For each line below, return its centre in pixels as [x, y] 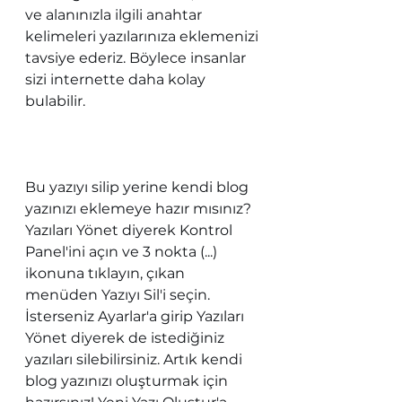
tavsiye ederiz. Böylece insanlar [137, 57]
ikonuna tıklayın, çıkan [107, 273]
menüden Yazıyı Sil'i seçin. [119, 294]
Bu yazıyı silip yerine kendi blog [139, 187]
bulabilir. [143, 100]
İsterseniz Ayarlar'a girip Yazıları [136, 316]
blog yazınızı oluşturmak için [128, 380]
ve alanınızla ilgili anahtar [115, 14]
